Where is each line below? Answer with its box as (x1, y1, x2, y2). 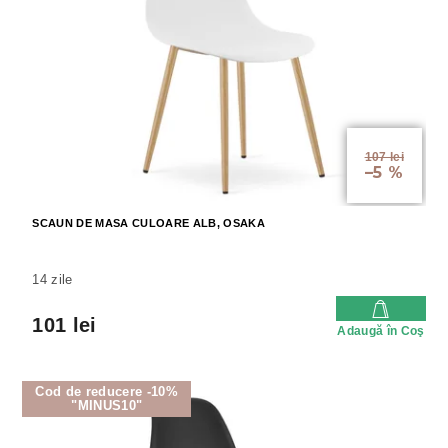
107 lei (364, 149, 404, 164)
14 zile (32, 272, 73, 287)
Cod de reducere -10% (35, 383, 179, 399)
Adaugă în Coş (337, 323, 425, 338)
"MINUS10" (71, 397, 143, 413)
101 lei (32, 313, 97, 336)
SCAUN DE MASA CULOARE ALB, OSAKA (32, 216, 265, 229)
